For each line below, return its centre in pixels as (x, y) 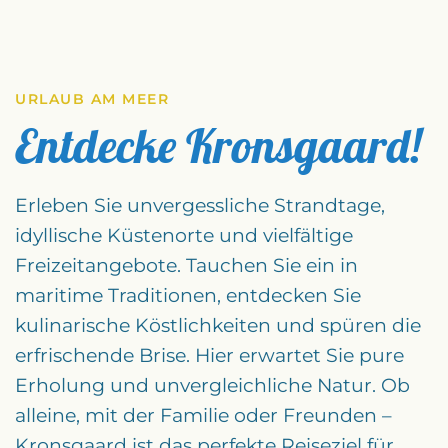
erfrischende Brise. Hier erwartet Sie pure (209, 355)
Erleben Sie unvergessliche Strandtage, (200, 205)
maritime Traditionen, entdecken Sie (188, 295)
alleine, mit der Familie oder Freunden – (203, 415)
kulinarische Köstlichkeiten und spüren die (218, 325)
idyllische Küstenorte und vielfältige (184, 235)
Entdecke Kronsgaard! (218, 145)
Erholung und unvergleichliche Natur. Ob (212, 385)
